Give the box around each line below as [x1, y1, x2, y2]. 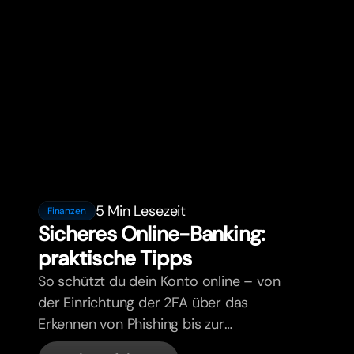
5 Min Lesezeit [95, 201, 186, 220]
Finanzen [47, 204, 86, 217]
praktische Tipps [38, 244, 192, 272]
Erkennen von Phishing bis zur [38, 314, 224, 333]
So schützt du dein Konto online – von [38, 271, 281, 291]
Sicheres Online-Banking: [38, 220, 265, 247]
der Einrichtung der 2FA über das [38, 292, 249, 312]
